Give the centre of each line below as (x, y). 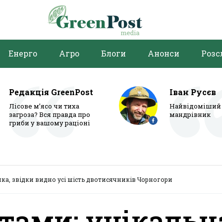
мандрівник (190, 114)
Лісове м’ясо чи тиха (44, 106)
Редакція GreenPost (51, 92)
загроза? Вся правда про (50, 114)
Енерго (23, 53)
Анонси (164, 53)
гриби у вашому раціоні (50, 123)
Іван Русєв (193, 92)
